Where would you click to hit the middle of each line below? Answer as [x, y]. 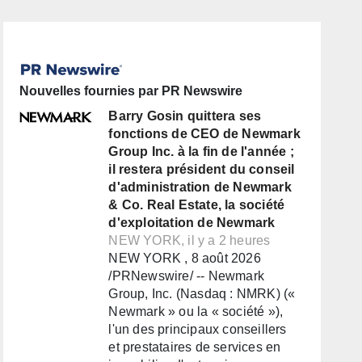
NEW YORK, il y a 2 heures [189, 241]
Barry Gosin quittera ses [185, 116]
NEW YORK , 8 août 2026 [185, 259]
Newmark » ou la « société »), [196, 312]
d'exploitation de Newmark [192, 223]
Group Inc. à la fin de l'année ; [201, 152]
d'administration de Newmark [200, 187]
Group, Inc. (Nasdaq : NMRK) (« [202, 294]
